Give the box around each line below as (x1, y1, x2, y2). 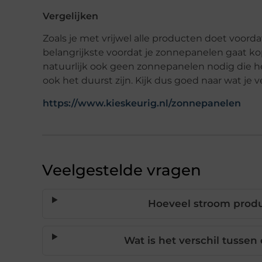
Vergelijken (43, 10, 98, 22)
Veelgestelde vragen (42, 161, 201, 180)
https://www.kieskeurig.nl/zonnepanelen (43, 98, 241, 109)
